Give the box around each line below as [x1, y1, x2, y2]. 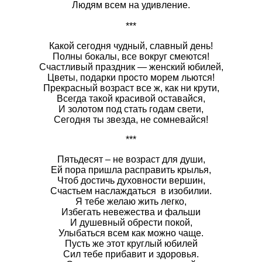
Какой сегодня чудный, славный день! [49, 40, 213, 51]
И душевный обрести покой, [70, 217, 192, 227]
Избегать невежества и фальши [61, 206, 201, 217]
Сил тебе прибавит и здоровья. [63, 249, 199, 259]
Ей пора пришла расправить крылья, [51, 164, 211, 175]
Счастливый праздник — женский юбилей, [39, 61, 223, 72]
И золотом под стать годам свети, [58, 104, 204, 114]
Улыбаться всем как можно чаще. [58, 227, 204, 238]
